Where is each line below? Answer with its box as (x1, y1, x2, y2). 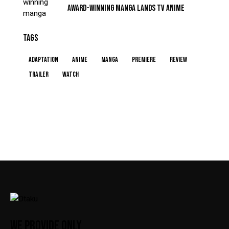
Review (170, 55, 187, 64)
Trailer (29, 70, 49, 79)
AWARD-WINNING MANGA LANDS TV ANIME (67, 3, 185, 14)
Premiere (132, 55, 156, 64)
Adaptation (29, 55, 58, 64)
